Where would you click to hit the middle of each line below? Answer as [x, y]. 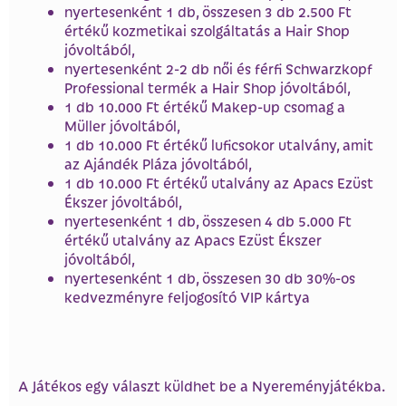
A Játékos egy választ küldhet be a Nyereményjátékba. [202, 385]
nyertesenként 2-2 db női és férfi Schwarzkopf [218, 69]
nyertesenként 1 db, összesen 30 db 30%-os [210, 278]
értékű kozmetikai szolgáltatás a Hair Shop [207, 31]
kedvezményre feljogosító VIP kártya [187, 297]
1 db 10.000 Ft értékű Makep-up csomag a [205, 107]
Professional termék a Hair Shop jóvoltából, [208, 88]
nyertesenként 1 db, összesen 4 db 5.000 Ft [208, 221]
